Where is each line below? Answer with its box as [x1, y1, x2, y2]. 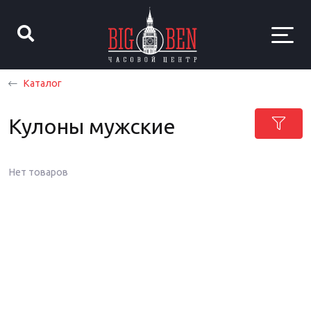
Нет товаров [8, 167, 68, 178]
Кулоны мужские [8, 115, 176, 138]
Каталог [23, 78, 62, 89]
